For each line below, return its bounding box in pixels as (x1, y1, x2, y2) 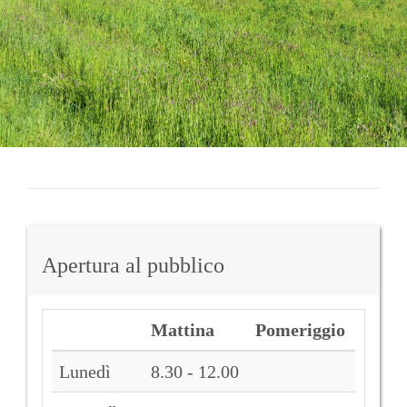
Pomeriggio (255, 320, 345, 340)
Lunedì (59, 362, 111, 382)
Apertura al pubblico (42, 253, 224, 277)
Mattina (151, 320, 214, 340)
